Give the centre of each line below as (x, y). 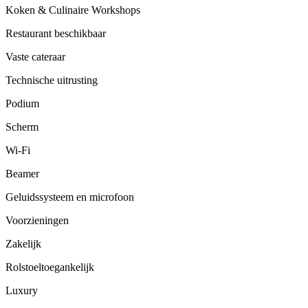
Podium (22, 103)
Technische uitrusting (52, 80)
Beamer (22, 173)
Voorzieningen (37, 220)
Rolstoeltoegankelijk (50, 267)
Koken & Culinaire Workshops (73, 10)
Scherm (22, 126)
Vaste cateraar (35, 56)
